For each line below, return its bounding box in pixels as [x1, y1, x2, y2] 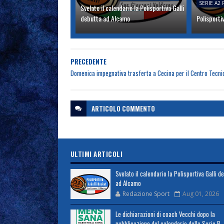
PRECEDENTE [70, 56, 106, 66]
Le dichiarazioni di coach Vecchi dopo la [115, 208, 215, 219]
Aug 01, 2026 [182, 189, 219, 198]
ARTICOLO [91, 103, 122, 113]
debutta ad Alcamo [80, 12, 130, 23]
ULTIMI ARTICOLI [70, 148, 122, 159]
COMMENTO [121, 103, 155, 113]
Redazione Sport [122, 189, 169, 198]
